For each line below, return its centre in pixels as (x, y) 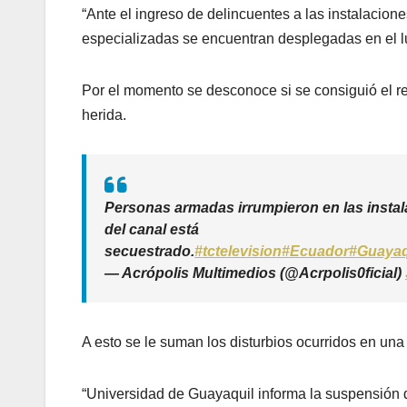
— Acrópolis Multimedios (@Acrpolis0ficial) (255, 273)
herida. (104, 115)
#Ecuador (315, 252)
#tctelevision (238, 252)
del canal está (152, 230)
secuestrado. (149, 252)
